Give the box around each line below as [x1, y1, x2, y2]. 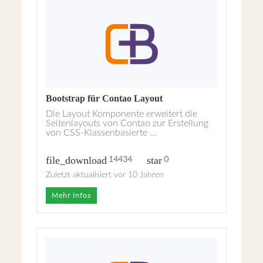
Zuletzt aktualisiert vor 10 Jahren [46, 171, 164, 179]
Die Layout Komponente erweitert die [46, 109, 198, 119]
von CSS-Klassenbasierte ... [46, 128, 157, 137]
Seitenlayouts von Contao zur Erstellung [46, 119, 209, 128]
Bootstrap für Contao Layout [46, 93, 163, 103]
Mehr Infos [52, 192, 92, 199]
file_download [46, 154, 107, 166]
